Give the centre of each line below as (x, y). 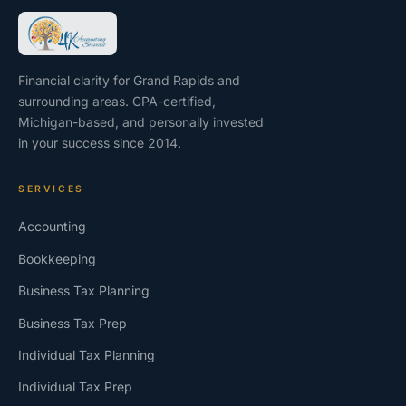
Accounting (52, 227)
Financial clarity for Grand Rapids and (129, 81)
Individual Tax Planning (87, 354)
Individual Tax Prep (75, 387)
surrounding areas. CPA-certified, (117, 101)
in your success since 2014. (100, 143)
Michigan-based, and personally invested (141, 122)
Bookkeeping (57, 258)
